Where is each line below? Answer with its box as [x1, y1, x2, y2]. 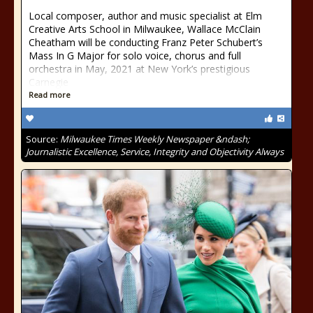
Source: [26, 133, 60, 145]
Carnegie [29, 75, 68, 89]
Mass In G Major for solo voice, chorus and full [29, 49, 241, 62]
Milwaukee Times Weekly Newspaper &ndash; [60, 133, 249, 145]
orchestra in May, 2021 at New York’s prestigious [29, 62, 250, 75]
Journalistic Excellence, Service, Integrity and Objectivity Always [26, 145, 284, 158]
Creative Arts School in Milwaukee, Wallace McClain [29, 22, 261, 36]
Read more [29, 89, 71, 100]
